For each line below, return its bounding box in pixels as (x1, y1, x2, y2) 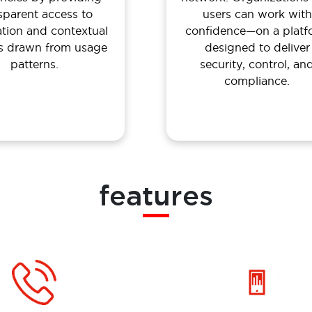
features (99, 180, 213, 211)
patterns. (10, 57, 58, 70)
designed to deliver (204, 40, 310, 54)
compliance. (224, 74, 290, 87)
